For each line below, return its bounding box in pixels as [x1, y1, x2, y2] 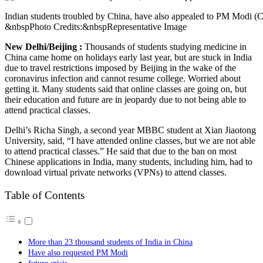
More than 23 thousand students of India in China [28, 237, 193, 247]
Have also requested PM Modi [28, 248, 128, 258]
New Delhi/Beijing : [5, 41, 85, 52]
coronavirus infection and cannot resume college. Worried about [5, 73, 241, 83]
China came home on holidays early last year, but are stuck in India [5, 52, 252, 62]
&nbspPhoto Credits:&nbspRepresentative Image [5, 21, 187, 32]
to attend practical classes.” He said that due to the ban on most [5, 146, 237, 156]
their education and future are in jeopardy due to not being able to [5, 94, 246, 104]
